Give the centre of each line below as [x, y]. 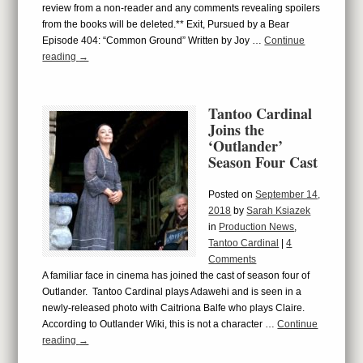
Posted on [232, 194]
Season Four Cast [263, 162]
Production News [257, 227]
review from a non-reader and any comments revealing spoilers [181, 8]
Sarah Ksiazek [279, 211]
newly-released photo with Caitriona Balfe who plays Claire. [175, 308]
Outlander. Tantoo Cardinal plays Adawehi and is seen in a [172, 292]
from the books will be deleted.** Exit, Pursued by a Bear [166, 24]
